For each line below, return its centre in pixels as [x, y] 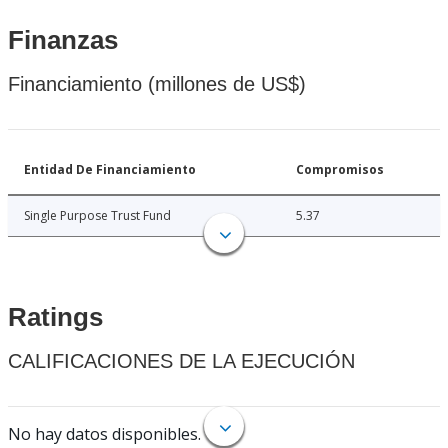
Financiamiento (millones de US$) [157, 84]
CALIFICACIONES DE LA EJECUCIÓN [181, 361]
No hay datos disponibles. [104, 434]
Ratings [55, 317]
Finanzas [63, 40]
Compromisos [340, 170]
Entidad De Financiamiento [110, 170]
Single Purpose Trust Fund [97, 216]
